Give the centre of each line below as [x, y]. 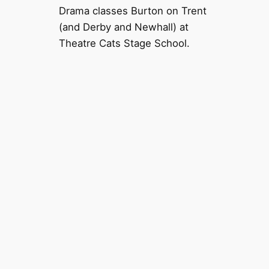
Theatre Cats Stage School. [124, 44]
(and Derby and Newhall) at [123, 27]
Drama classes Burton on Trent [132, 11]
